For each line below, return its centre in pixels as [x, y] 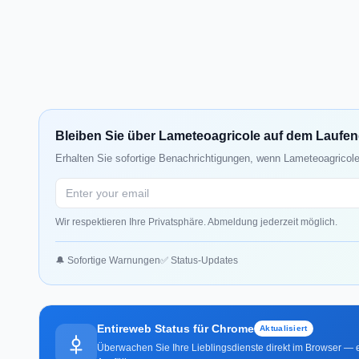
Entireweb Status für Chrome [175, 328]
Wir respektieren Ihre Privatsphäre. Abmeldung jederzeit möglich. [196, 222]
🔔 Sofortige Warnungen [108, 260]
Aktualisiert [284, 328]
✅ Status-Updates [199, 260]
